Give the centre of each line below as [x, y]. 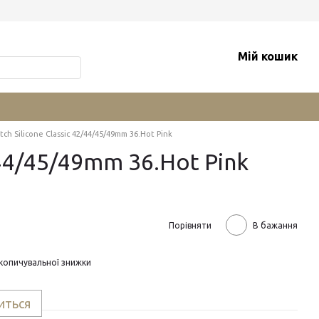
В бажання [275, 225]
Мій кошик [268, 56]
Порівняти [190, 225]
